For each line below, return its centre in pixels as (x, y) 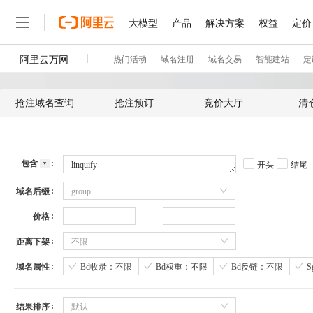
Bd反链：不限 (257, 267)
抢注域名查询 (45, 103)
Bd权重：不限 (182, 267)
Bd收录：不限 (106, 267)
